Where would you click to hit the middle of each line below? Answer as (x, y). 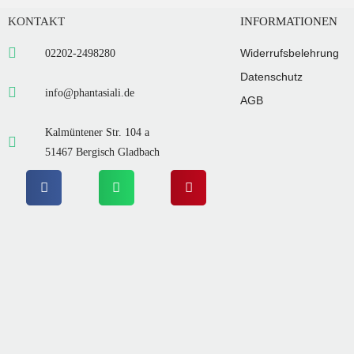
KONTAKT (36, 21)
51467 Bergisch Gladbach (102, 152)
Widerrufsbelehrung (290, 53)
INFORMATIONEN (289, 21)
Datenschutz (272, 76)
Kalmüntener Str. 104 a (97, 132)
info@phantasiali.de (89, 92)
